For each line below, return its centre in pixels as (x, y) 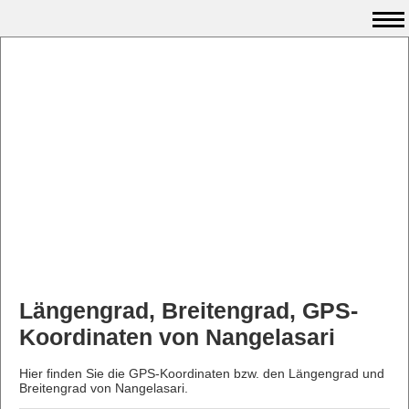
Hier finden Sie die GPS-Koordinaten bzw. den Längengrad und (202, 373)
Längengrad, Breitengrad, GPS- (189, 310)
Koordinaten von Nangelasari (177, 337)
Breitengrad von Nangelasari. (104, 388)
